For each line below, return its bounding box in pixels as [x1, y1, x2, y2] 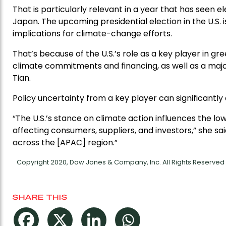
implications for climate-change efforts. [13, 27, 172, 39]
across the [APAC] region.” [13, 136, 118, 148]
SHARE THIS [13, 192, 68, 201]
